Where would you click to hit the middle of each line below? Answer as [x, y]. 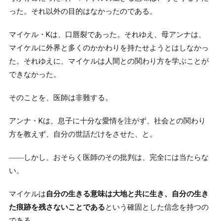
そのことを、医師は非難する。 [60, 97]
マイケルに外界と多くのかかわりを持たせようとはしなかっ [109, 48]
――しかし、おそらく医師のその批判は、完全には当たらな [109, 157]
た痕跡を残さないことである [57, 207]
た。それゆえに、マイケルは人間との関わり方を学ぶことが [109, 61]
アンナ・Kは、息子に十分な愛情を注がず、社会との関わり [107, 121]
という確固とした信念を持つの [157, 207]
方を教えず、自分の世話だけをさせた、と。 [83, 134]
